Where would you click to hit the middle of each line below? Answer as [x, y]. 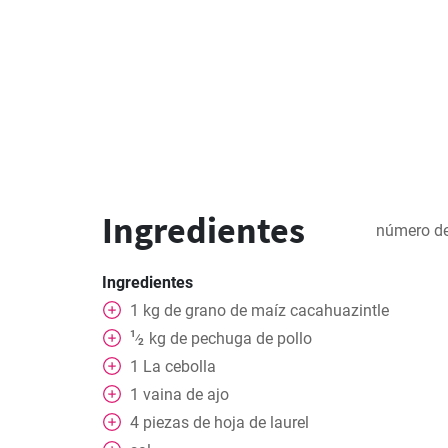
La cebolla [179, 366]
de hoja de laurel [251, 422]
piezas [166, 422]
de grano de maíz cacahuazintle [276, 310]
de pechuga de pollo [240, 338]
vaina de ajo [186, 394]
